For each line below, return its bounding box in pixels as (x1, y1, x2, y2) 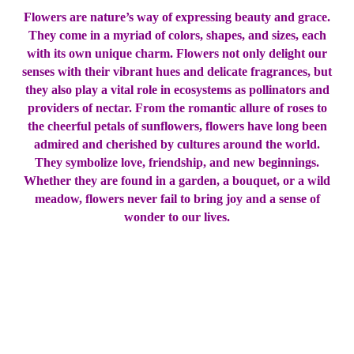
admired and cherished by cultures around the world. (34, 137, 320, 152)
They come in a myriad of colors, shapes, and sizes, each (28, 28, 326, 43)
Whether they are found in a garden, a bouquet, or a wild (24, 174, 330, 188)
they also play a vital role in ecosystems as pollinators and (24, 83, 330, 97)
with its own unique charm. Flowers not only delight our (27, 47, 327, 61)
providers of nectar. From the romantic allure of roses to (27, 101, 327, 115)
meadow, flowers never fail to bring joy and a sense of (34, 192, 320, 206)
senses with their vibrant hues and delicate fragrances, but (22, 65, 332, 79)
